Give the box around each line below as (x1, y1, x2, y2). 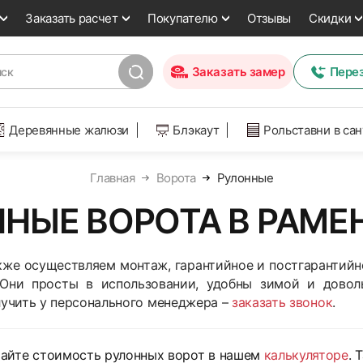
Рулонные (216, 170, 274, 186)
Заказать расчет (25, 10, 118, 26)
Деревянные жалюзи (9, 122, 130, 138)
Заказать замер (191, 64, 285, 79)
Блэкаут (173, 122, 220, 138)
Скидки (309, 10, 352, 26)
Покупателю (147, 10, 218, 26)
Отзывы (246, 10, 292, 26)
